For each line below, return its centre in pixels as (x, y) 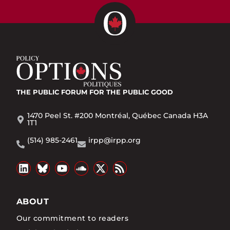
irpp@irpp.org (114, 140)
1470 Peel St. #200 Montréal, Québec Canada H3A (118, 116)
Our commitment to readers (72, 218)
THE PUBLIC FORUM (52, 92)
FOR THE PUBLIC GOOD (131, 92)
